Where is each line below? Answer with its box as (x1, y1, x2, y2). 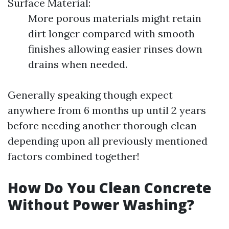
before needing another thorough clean (8, 119, 197, 132)
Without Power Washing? (8, 195, 194, 214)
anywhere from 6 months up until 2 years (8, 104, 206, 117)
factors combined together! (8, 150, 140, 163)
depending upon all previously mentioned (8, 134, 208, 147)
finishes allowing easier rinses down (28, 42, 202, 55)
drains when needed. (28, 58, 127, 71)
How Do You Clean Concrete (8, 178, 212, 197)
